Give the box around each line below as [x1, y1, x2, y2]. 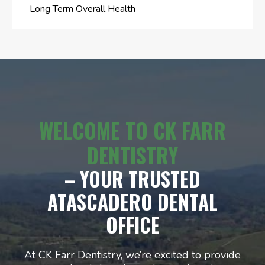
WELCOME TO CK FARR [39, 114, 226, 146]
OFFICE [105, 210, 160, 240]
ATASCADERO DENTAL [47, 187, 218, 216]
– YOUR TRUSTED [64, 164, 201, 193]
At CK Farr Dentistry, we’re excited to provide [24, 247, 241, 262]
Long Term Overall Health [30, 2, 135, 15]
